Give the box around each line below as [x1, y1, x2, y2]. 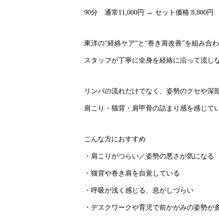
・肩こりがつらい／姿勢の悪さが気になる [84, 153, 214, 160]
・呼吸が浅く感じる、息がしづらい [84, 187, 194, 194]
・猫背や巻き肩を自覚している [84, 170, 180, 177]
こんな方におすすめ [84, 135, 146, 143]
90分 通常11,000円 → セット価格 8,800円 [84, 9, 214, 16]
